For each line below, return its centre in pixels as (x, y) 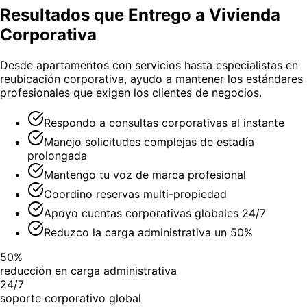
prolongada (57, 155)
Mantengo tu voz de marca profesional (145, 174)
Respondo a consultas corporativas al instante (164, 122)
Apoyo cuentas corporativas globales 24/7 (155, 213)
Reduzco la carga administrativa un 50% (148, 232)
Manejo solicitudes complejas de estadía (149, 142)
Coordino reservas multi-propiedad (135, 194)
